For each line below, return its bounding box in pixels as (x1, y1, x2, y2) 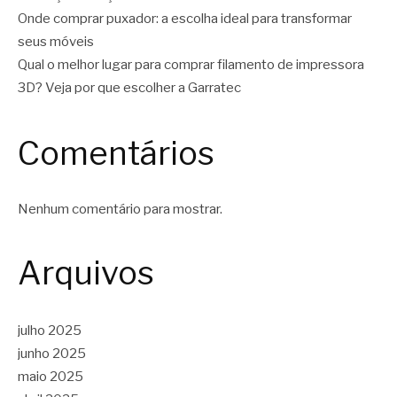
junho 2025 (18, 346, 86, 362)
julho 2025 (18, 323, 82, 339)
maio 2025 (18, 369, 83, 385)
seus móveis (18, 33, 94, 50)
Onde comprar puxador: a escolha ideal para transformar (18, 10, 352, 27)
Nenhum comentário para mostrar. (18, 200, 222, 217)
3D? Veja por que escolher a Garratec (18, 79, 241, 96)
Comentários (18, 133, 214, 173)
